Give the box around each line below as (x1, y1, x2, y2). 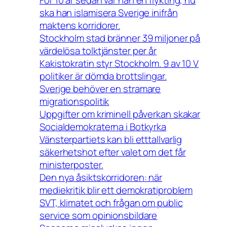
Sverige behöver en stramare (40, 82, 161, 95)
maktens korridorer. (40, 18, 121, 32)
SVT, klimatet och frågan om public (40, 196, 183, 209)
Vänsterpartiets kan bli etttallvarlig (40, 132, 182, 146)
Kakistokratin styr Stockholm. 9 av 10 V (40, 56, 199, 70)
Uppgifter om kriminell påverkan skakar (40, 107, 201, 121)
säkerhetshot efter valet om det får (40, 145, 186, 159)
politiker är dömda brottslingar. (40, 69, 167, 83)
